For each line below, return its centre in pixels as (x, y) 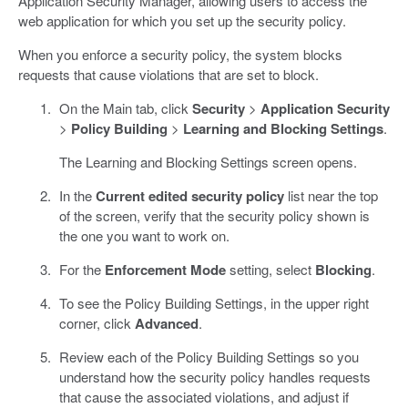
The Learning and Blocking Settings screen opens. (208, 161)
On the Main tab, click (125, 107)
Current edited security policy (189, 195)
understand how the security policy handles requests (214, 376)
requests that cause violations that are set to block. (168, 74)
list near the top (331, 195)
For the (82, 269)
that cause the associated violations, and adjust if (204, 396)
